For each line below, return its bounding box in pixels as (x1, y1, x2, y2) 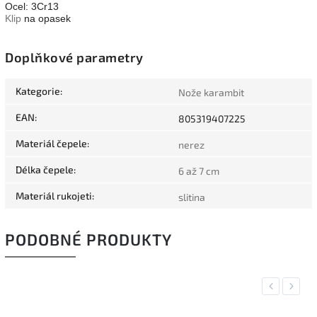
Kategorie (16, 84, 60, 97)
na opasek (21, 13, 71, 25)
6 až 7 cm (178, 164, 219, 177)
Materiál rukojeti (16, 189, 92, 202)
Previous (267, 280, 303, 292)
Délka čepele (16, 163, 74, 175)
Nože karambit (178, 86, 244, 98)
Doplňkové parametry (5, 49, 144, 65)
